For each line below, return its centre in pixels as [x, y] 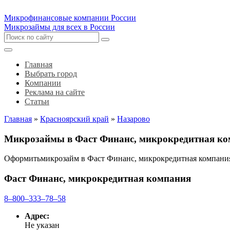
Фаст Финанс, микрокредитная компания [98, 179]
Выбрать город [51, 74]
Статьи [37, 101]
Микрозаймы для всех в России [60, 27]
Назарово [133, 119]
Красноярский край [74, 119]
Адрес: [37, 216]
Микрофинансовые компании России [70, 18]
